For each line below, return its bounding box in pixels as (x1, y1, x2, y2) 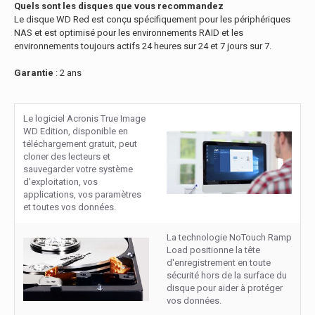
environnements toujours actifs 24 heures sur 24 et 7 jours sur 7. (14, 41, 271, 51)
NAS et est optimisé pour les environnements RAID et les (14, 27, 243, 38)
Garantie (14, 67, 53, 78)
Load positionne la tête (167, 245, 260, 255)
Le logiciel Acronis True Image (23, 113, 146, 124)
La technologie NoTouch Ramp (167, 232, 292, 243)
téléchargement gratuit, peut (23, 139, 137, 149)
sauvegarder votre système (23, 164, 133, 174)
